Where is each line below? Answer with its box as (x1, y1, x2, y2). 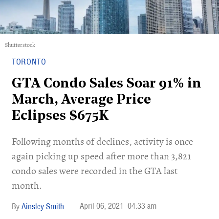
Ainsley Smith (22, 201, 64, 211)
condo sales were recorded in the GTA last (12, 164, 178, 177)
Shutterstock (5, 41, 35, 49)
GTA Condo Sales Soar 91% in (12, 77, 201, 91)
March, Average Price (12, 93, 151, 107)
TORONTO (12, 57, 46, 66)
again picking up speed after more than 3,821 (12, 150, 191, 163)
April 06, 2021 (80, 201, 124, 211)
